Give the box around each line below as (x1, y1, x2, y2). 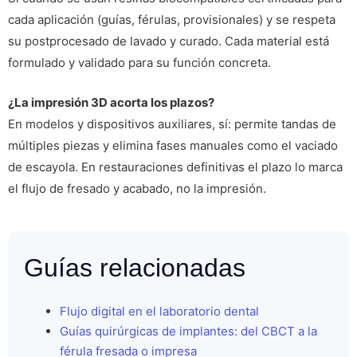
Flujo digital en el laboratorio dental (60, 303, 259, 319)
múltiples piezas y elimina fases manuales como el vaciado (8, 137, 338, 153)
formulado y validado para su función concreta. (8, 55, 271, 71)
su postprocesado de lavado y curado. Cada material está (8, 33, 329, 49)
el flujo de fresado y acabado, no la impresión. (8, 180, 266, 196)
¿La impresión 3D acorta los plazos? (8, 94, 214, 110)
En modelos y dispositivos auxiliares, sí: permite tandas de (8, 116, 336, 131)
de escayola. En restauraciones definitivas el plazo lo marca (8, 159, 343, 175)
